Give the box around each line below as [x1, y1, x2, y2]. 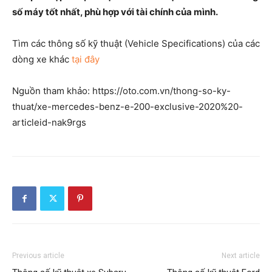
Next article [222, 251, 260, 260]
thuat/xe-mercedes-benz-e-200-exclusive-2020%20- [12, 101, 243, 113]
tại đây [72, 53, 100, 66]
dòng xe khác [12, 53, 72, 66]
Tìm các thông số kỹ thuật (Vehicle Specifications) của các [12, 38, 260, 50]
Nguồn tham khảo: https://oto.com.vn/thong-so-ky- [12, 85, 231, 97]
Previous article [12, 251, 64, 260]
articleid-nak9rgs [12, 117, 86, 129]
